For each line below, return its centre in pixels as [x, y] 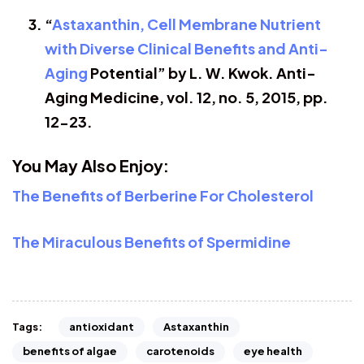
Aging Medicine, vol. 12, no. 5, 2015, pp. [186, 97]
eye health [273, 351]
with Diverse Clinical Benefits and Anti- [186, 48]
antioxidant [101, 326]
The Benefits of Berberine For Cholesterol [163, 195]
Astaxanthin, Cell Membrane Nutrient [186, 24]
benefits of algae [70, 351]
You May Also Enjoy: [92, 165]
